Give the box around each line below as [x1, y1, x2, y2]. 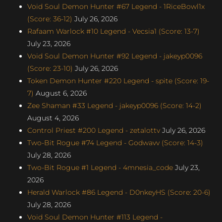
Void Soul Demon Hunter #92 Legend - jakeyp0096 [27, 51, 202, 60]
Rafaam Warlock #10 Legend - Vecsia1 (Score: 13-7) [27, 26, 200, 36]
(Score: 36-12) [27, 14, 72, 23]
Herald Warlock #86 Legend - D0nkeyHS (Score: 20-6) [27, 187, 211, 197]
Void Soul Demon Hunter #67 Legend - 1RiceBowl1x [27, 1, 205, 11]
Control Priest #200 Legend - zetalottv [27, 125, 160, 135]
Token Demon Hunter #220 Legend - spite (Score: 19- [27, 76, 209, 85]
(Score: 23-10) [27, 63, 73, 73]
